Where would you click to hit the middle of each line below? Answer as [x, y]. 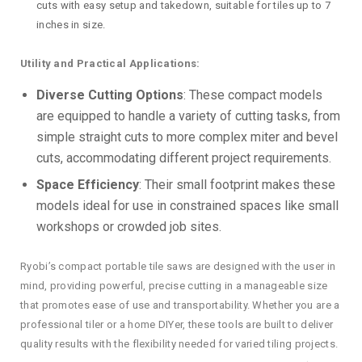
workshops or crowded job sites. [129, 226]
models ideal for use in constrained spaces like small [187, 205]
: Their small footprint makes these [237, 184]
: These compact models [253, 95]
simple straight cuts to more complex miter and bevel [187, 137]
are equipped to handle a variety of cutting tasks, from [188, 116]
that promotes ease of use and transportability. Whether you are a [180, 305]
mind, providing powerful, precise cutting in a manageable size [174, 285]
